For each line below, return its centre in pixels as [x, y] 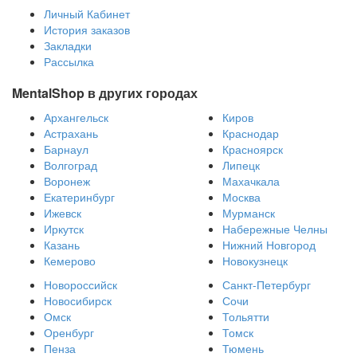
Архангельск [76, 118]
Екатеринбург [79, 197]
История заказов [87, 30]
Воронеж [67, 181]
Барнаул [66, 149]
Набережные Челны [275, 229]
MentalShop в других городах [105, 93]
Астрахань [71, 133]
